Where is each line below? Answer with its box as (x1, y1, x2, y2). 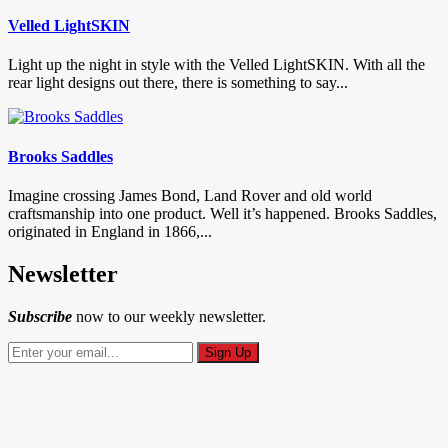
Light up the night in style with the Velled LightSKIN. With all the (8, 56, 425, 74)
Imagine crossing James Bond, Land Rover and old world (8, 186, 372, 204)
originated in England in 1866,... (8, 222, 212, 240)
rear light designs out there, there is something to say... (8, 74, 348, 92)
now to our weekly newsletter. (72, 307, 266, 325)
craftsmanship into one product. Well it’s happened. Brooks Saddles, (8, 204, 437, 222)
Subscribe (8, 307, 72, 325)
